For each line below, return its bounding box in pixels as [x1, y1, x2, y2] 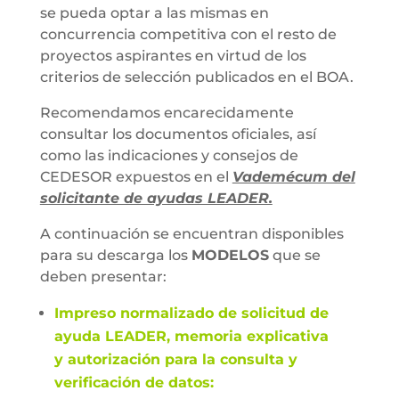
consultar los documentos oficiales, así [39, 126, 316, 142]
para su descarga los [39, 247, 191, 264]
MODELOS [191, 247, 269, 264]
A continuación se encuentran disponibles [39, 225, 344, 242]
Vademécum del [232, 168, 355, 185]
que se [268, 247, 321, 264]
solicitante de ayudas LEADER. [39, 190, 273, 207]
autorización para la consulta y [62, 351, 297, 368]
